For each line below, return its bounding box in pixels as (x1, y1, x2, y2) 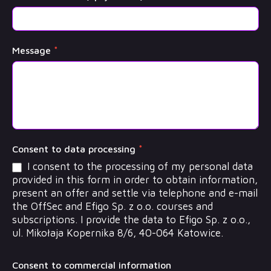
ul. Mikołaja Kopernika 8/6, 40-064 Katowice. (12, 227, 223, 240)
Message (12, 45, 54, 56)
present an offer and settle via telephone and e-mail (12, 187, 258, 200)
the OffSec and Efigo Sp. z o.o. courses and (12, 200, 213, 213)
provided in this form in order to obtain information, (12, 174, 258, 186)
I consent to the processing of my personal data (24, 160, 253, 173)
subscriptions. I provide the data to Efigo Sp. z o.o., (12, 214, 250, 226)
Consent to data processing (12, 143, 139, 155)
